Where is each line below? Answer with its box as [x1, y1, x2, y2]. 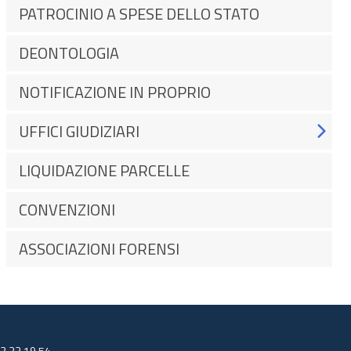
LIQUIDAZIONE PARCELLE [19, 158, 190, 183]
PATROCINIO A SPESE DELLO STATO [19, 2, 259, 26]
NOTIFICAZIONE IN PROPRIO [19, 80, 211, 104]
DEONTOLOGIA [19, 41, 119, 65]
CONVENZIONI [19, 197, 115, 222]
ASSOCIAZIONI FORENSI [19, 237, 179, 261]
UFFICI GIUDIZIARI [19, 119, 139, 143]
